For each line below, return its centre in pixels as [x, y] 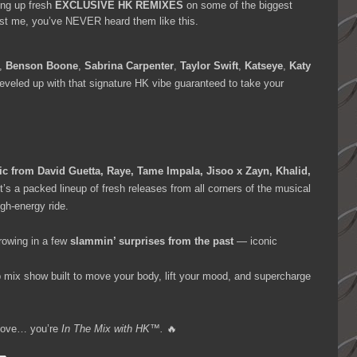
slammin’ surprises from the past [152, 241]
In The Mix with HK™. [112, 329]
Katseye [264, 66]
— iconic [255, 241]
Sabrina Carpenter [129, 66]
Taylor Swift [209, 66]
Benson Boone [42, 66]
